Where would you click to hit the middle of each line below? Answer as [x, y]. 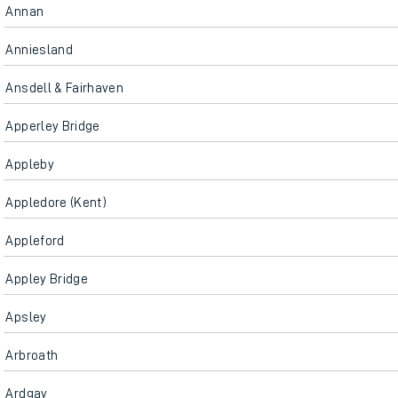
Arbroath [32, 355]
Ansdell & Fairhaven [65, 88]
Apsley [26, 317]
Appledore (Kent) [56, 203]
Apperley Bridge [53, 126]
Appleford [35, 241]
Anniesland [39, 50]
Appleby [30, 164]
